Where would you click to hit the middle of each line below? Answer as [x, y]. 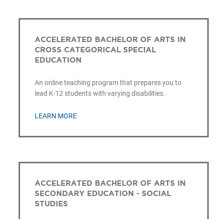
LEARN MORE [55, 116]
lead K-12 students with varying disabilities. [100, 94]
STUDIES [51, 203]
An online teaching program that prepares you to [108, 83]
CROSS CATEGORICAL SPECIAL [95, 50]
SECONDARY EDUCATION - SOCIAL [103, 193]
